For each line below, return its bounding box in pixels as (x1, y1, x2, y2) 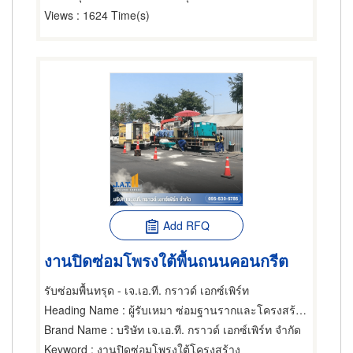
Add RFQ (162, 217, 210, 233)
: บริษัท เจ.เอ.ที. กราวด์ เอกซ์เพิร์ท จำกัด (107, 321, 301, 337)
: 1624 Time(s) (73, 7, 150, 23)
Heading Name (44, 302, 119, 318)
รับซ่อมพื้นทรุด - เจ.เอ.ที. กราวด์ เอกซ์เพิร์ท (44, 282, 249, 298)
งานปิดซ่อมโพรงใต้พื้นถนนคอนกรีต (44, 248, 288, 272)
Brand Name (44, 321, 107, 337)
